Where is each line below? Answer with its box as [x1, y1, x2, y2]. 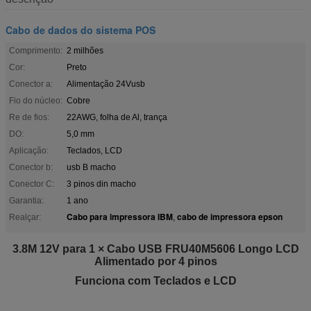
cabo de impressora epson [177, 210, 283, 223]
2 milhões [67, 45, 103, 56]
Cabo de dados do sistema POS [6, 22, 155, 37]
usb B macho [67, 162, 116, 172]
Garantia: [9, 195, 44, 205]
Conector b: [9, 162, 53, 172]
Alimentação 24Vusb [67, 78, 145, 89]
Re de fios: [9, 112, 49, 122]
